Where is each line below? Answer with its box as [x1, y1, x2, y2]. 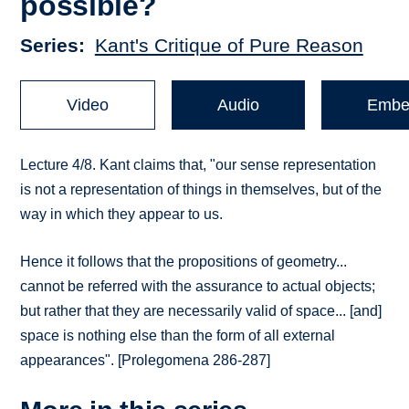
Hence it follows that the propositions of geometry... [20, 254, 348, 270]
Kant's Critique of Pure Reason [94, 35, 363, 57]
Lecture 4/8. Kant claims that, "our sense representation [20, 157, 377, 173]
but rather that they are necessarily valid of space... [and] [20, 303, 383, 320]
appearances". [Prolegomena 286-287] [20, 352, 271, 369]
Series [20, 35, 79, 57]
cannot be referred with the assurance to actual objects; [20, 278, 376, 295]
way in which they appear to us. [20, 206, 224, 223]
